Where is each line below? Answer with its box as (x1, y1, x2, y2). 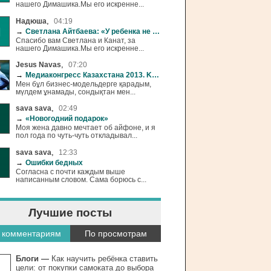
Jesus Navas (16, 60, 61, 69)
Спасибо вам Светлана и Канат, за (16, 36, 135, 44)
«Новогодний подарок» (25, 114, 108, 123)
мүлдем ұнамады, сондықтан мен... (16, 88, 135, 96)
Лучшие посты (28, 206, 112, 220)
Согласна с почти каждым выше (16, 167, 125, 175)
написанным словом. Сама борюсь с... (16, 175, 146, 183)
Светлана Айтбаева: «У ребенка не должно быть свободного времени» (25, 27, 152, 35)
